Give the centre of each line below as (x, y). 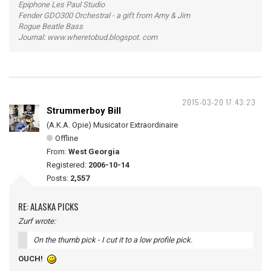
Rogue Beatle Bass (51, 26)
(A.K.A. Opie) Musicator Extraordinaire (112, 125)
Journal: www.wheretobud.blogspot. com (88, 37)
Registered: (67, 165)
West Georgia (94, 151)
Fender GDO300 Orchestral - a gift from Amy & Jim (104, 15)
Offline (67, 138)
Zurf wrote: (37, 221)
